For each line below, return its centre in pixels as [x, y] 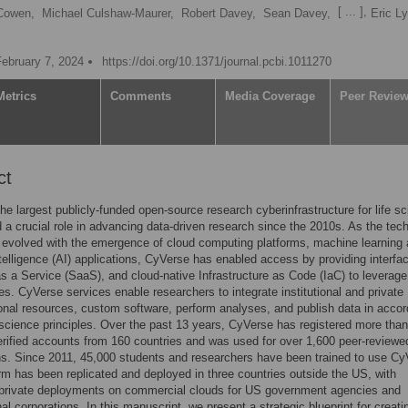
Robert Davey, [219, 13]
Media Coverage [270, 96]
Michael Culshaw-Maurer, [108, 13]
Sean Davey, [297, 13]
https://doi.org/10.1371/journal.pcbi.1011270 [217, 61]
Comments [141, 96]
